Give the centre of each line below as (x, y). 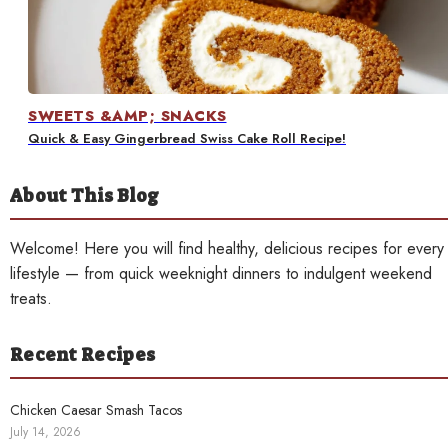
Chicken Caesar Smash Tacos (96, 409)
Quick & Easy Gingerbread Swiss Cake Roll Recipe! (187, 138)
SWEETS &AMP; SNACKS (127, 115)
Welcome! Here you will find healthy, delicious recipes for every (227, 248)
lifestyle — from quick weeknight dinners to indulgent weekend (221, 273)
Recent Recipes (82, 354)
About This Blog (84, 195)
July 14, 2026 (45, 431)
